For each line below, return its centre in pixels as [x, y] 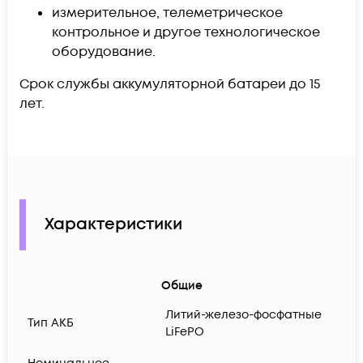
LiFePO [185, 332]
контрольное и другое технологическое [186, 32]
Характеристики [113, 225]
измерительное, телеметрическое [167, 13]
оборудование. [104, 51]
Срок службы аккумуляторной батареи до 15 [170, 84]
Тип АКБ [51, 323]
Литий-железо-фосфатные [243, 315]
